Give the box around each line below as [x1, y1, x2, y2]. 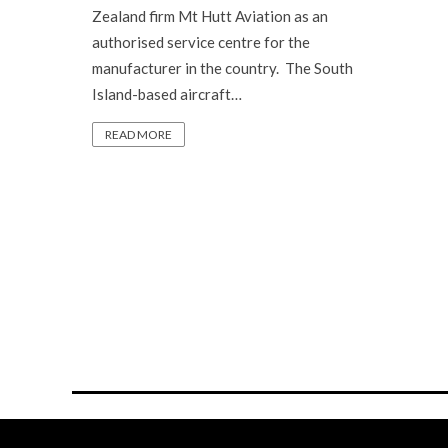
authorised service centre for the [92, 33, 310, 51]
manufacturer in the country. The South [92, 59, 353, 77]
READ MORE [105, 127, 172, 142]
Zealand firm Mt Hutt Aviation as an [92, 7, 328, 25]
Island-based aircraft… [92, 85, 242, 103]
